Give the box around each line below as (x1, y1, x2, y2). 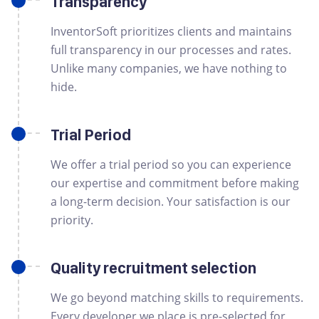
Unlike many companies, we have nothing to (51, 61, 288, 76)
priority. (51, 212, 94, 228)
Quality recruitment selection (51, 258, 257, 277)
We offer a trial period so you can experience (51, 157, 292, 172)
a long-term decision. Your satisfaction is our (51, 194, 291, 209)
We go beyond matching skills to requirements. (51, 290, 304, 305)
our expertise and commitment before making (51, 175, 300, 191)
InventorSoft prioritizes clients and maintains (51, 23, 293, 39)
